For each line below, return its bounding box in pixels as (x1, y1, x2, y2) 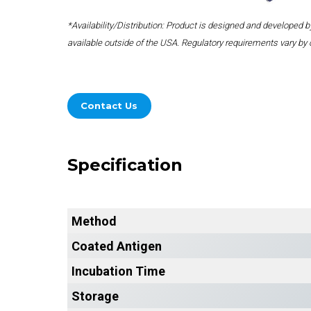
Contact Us (81, 99, 138, 111)
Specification (67, 154, 183, 175)
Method (72, 213, 117, 228)
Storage (72, 288, 119, 303)
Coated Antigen (72, 238, 162, 253)
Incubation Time (72, 263, 165, 278)
